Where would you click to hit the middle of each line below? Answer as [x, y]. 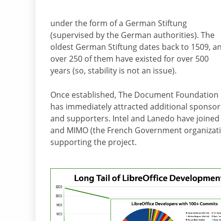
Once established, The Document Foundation [134, 94]
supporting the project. [93, 142]
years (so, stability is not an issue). [113, 70]
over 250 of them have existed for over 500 [129, 58]
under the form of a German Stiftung [119, 23]
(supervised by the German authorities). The [132, 35]
